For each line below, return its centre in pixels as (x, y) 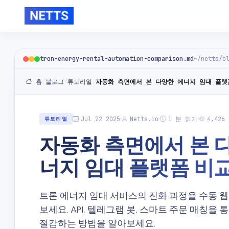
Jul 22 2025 (100, 119)
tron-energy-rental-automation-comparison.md (117, 59)
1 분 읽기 (182, 119)
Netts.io (144, 119)
